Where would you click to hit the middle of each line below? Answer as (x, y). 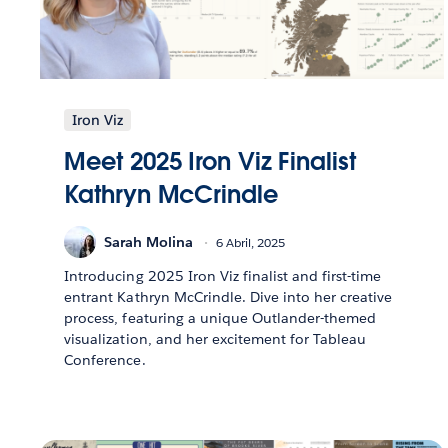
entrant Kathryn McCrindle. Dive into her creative (228, 297)
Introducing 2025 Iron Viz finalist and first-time (223, 276)
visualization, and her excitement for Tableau (215, 339)
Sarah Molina (149, 241)
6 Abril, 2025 (251, 242)
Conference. (105, 360)
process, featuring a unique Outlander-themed (220, 318)
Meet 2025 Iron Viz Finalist (210, 162)
